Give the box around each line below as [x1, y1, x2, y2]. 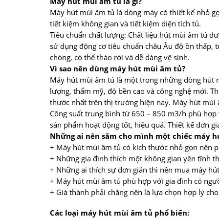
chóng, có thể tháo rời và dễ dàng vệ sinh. [50, 52, 190, 62]
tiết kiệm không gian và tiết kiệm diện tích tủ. [50, 18, 201, 28]
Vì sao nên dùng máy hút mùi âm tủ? [50, 63, 185, 73]
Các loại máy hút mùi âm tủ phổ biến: [50, 207, 189, 218]
